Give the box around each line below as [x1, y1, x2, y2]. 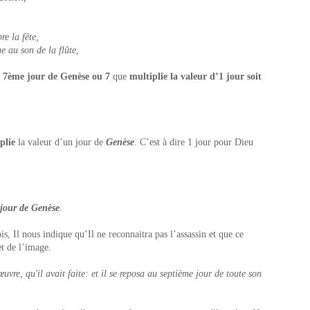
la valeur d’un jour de [15, 137, 106, 147]
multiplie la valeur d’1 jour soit [127, 71, 262, 82]
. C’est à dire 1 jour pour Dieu [134, 137, 253, 147]
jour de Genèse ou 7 [24, 71, 113, 82]
